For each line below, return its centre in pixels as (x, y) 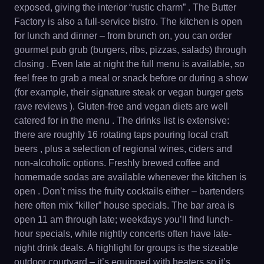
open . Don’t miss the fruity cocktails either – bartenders (129, 191)
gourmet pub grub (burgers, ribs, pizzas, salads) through (130, 49)
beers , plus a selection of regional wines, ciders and (123, 148)
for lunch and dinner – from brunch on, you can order (123, 35)
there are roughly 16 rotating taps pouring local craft (121, 134)
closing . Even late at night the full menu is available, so (129, 64)
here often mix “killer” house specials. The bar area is (124, 205)
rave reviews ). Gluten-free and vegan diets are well (121, 106)
